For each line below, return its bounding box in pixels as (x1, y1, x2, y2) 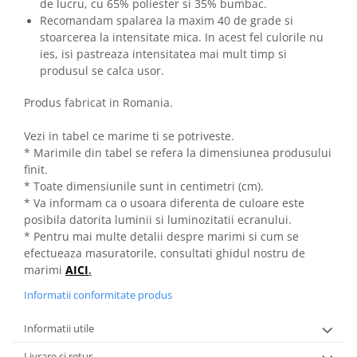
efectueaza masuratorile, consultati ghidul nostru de (24, 245, 305, 261)
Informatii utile (24, 321, 94, 336)
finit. (24, 162, 48, 178)
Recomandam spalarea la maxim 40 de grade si (40, 13, 293, 29)
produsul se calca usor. (40, 63, 167, 79)
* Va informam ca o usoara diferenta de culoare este (24, 195, 304, 211)
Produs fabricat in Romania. (24, 95, 173, 111)
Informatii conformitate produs (24, 288, 172, 303)
